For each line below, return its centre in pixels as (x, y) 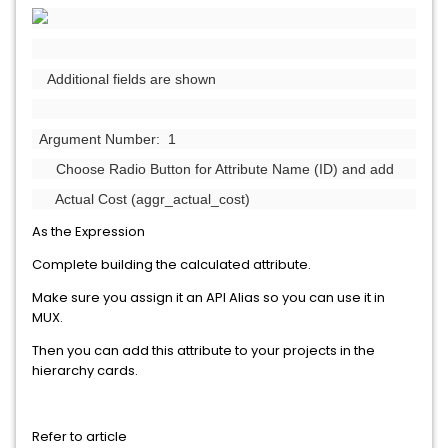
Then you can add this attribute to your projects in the (203, 350)
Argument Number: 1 (104, 139)
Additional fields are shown (124, 79)
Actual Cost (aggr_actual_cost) (141, 199)
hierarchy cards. (85, 370)
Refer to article (81, 436)
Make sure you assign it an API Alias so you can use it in (208, 297)
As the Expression (88, 231)
